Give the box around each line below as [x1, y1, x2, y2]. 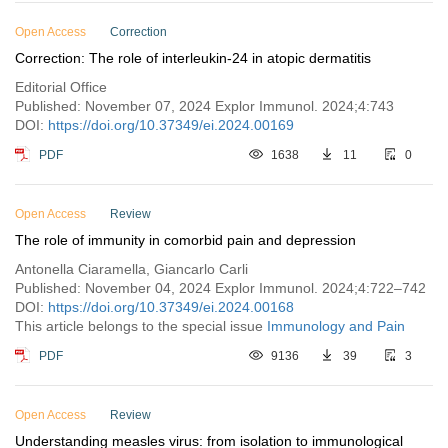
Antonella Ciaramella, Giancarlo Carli [15, 261, 248, 277]
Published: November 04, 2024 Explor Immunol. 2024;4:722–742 [15, 280, 426, 296]
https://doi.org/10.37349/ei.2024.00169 [48, 117, 294, 133]
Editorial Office [15, 79, 107, 95]
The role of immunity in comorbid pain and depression [15, 232, 356, 248]
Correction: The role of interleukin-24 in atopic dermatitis [15, 50, 371, 66]
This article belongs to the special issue [15, 318, 267, 334]
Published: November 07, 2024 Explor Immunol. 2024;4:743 [15, 98, 394, 114]
